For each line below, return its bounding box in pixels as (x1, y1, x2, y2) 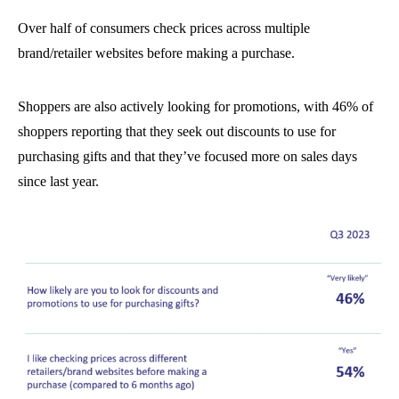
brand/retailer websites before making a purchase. (18, 45, 295, 61)
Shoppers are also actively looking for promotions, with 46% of (18, 99, 373, 115)
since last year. (18, 174, 99, 190)
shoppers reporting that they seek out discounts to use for (18, 124, 336, 140)
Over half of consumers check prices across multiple (18, 20, 310, 37)
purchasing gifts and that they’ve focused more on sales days (18, 149, 357, 165)
